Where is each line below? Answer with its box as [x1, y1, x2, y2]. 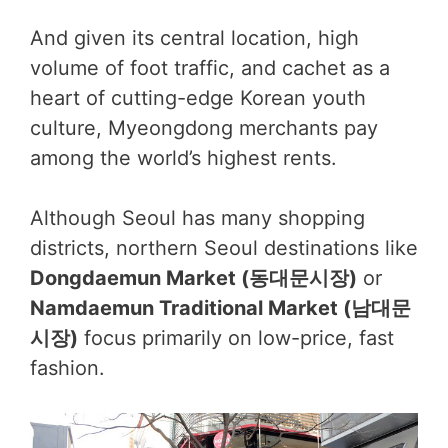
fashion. [30, 356, 105, 380]
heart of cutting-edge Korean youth [30, 86, 366, 110]
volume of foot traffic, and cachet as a [30, 56, 390, 80]
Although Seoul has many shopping [30, 206, 365, 230]
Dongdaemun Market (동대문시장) [30, 266, 357, 290]
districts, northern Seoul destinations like [30, 236, 418, 260]
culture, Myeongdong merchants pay [30, 116, 378, 140]
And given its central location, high [30, 26, 359, 50]
